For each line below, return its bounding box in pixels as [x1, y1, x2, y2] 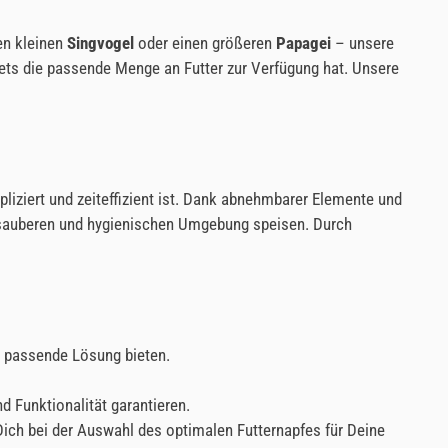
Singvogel [67, 33, 134, 53]
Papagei [276, 33, 331, 53]
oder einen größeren [134, 33, 276, 53]
